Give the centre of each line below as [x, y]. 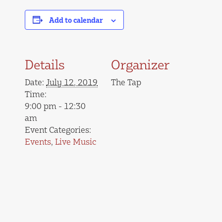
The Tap [126, 82]
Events [38, 141]
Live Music [76, 141]
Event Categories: [58, 130]
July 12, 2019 [72, 82]
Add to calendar [76, 20]
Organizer [140, 64]
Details [45, 64]
